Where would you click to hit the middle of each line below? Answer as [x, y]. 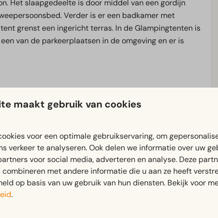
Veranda [94, 189]
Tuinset [92, 176]
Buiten [81, 147]
